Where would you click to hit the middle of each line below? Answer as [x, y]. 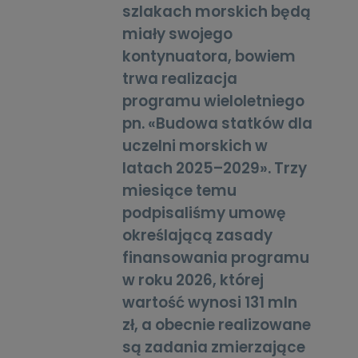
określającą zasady [198, 236]
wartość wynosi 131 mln [210, 303]
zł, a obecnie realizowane [217, 325]
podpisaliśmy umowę [205, 213]
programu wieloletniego [214, 101]
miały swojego [178, 34]
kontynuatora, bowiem [209, 57]
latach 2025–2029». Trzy [215, 169]
